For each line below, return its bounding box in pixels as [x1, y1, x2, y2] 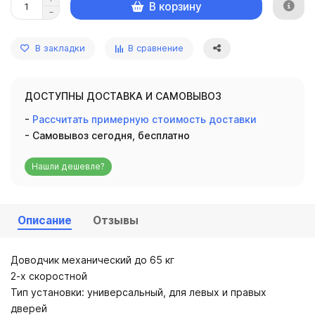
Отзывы [93, 214, 139, 227]
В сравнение [128, 43, 184, 53]
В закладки [35, 43, 85, 53]
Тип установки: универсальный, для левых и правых [11, 286, 266, 298]
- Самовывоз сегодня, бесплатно [25, 129, 190, 141]
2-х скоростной [11, 270, 87, 282]
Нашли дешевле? [32, 161, 105, 172]
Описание [18, 214, 72, 227]
